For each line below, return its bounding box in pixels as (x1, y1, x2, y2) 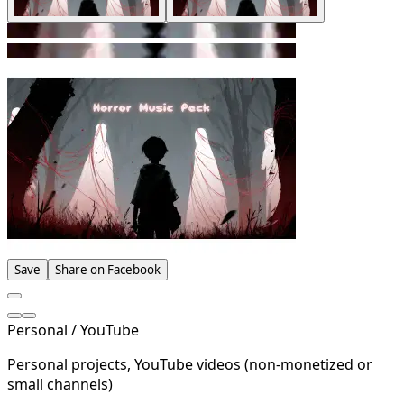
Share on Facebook (55, 262, 161, 279)
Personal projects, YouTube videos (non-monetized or (7, 354, 372, 375)
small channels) (7, 374, 113, 395)
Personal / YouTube (7, 320, 139, 341)
